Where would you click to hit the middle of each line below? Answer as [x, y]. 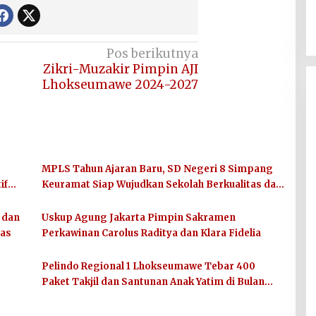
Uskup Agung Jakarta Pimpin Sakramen [138, 218]
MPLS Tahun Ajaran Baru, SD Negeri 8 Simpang [157, 169]
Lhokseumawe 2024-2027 [121, 85]
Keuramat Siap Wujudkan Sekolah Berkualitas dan [162, 185]
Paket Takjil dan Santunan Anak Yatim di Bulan [153, 282]
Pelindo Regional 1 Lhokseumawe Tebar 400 [148, 267]
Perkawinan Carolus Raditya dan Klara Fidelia [151, 233]
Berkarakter [71, 200]
